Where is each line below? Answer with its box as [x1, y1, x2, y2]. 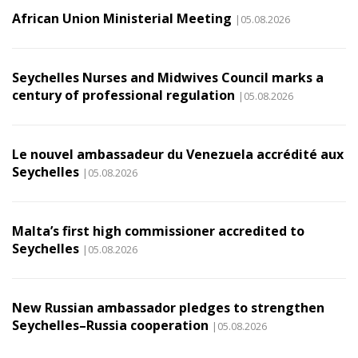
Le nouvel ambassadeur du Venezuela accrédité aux [12, 145, 344, 163]
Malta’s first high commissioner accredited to [12, 222, 304, 240]
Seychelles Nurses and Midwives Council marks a [12, 69, 324, 86]
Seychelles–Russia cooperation [12, 316, 209, 334]
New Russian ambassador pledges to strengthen [12, 299, 324, 316]
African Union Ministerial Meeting [12, 10, 232, 27]
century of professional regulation [12, 86, 235, 104]
